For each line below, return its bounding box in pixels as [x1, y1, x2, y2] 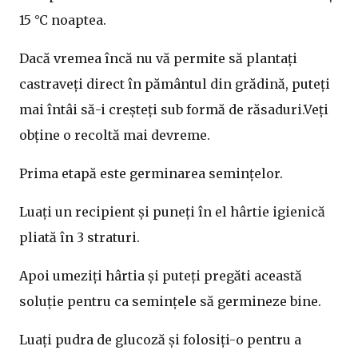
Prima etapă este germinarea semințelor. [19, 165, 283, 181]
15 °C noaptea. [19, 12, 106, 28]
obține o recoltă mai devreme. [19, 127, 210, 143]
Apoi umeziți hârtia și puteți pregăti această [19, 268, 302, 284]
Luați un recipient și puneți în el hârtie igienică [19, 204, 325, 220]
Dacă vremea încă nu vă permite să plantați [19, 50, 297, 66]
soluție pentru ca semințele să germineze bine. [19, 293, 321, 309]
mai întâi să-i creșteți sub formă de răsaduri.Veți [19, 101, 328, 117]
